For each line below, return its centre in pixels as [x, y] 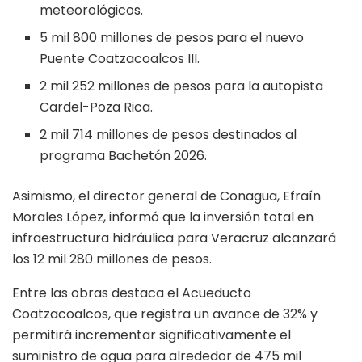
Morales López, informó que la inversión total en [163, 217]
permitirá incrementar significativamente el [152, 335]
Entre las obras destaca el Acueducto [132, 293]
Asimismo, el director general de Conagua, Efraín [166, 196]
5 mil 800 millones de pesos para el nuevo [172, 37]
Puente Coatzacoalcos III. [120, 58]
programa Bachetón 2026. [124, 155]
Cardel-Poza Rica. [97, 107]
